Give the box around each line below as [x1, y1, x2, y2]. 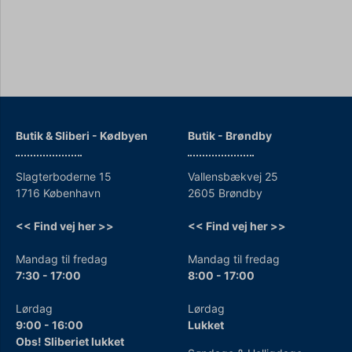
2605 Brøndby [188, 185, 262, 200]
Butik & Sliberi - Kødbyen [16, 128, 148, 142]
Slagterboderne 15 [16, 169, 112, 183]
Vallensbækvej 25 [188, 169, 278, 183]
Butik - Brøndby [188, 128, 272, 142]
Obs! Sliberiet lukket [16, 334, 124, 348]
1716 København [16, 185, 101, 200]
